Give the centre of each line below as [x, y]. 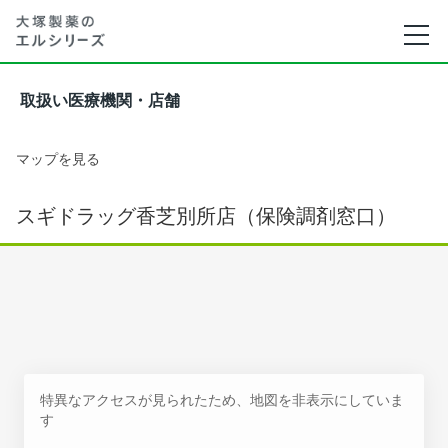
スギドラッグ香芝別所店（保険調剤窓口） [206, 216]
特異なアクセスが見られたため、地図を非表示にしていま [222, 399]
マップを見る [58, 158]
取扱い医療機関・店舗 [100, 100]
